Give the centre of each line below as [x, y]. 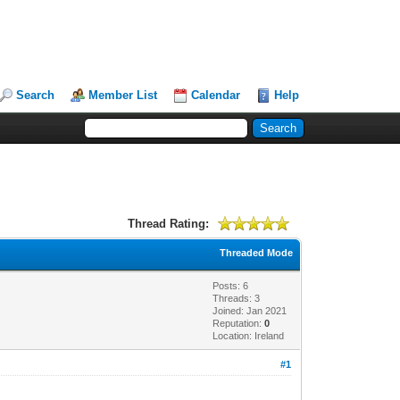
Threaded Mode [257, 252]
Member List [123, 95]
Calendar [216, 95]
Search [36, 95]
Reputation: [239, 323]
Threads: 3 [237, 298]
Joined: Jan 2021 [250, 310]
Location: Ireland [249, 335]
